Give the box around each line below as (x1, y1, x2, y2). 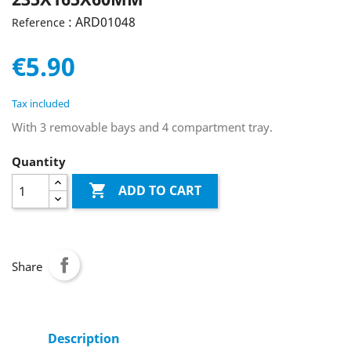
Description (48, 330, 120, 347)
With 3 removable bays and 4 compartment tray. (12, 119, 273, 135)
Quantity (12, 154, 66, 169)
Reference (12, 15, 65, 30)
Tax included (12, 96, 70, 110)
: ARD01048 (68, 13, 136, 31)
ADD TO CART (118, 182, 202, 200)
